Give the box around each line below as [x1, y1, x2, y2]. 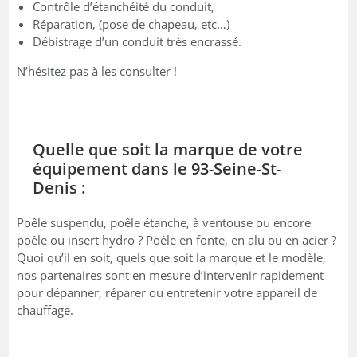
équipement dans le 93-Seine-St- [33, 157, 282, 179]
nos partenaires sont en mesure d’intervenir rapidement [17, 266, 324, 283]
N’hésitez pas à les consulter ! [17, 62, 178, 79]
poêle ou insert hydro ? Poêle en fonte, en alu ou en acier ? [17, 231, 337, 248]
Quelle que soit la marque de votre [33, 138, 304, 160]
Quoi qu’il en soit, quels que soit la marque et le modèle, [17, 249, 327, 265]
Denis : [33, 176, 87, 198]
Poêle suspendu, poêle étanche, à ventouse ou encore [17, 214, 312, 230]
